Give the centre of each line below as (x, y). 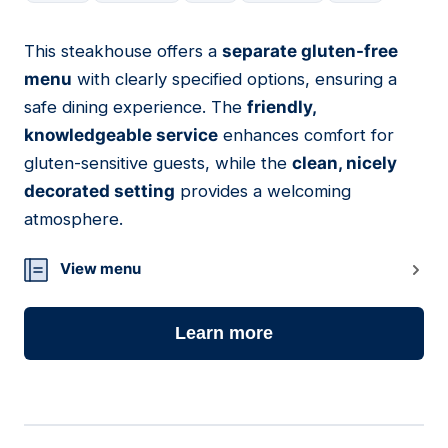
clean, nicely (344, 163)
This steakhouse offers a (123, 51)
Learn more (224, 333)
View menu (100, 269)
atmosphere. (73, 219)
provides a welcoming (263, 191)
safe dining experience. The (135, 107)
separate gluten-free (310, 51)
